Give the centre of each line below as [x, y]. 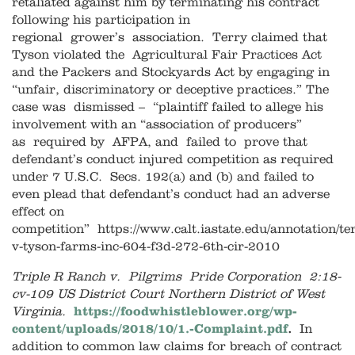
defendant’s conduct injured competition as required [173, 160]
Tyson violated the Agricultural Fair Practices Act [167, 55]
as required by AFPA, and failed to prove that [160, 142]
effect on [38, 212]
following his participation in [101, 20]
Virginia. [39, 312]
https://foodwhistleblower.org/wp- [185, 312]
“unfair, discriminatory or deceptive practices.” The [170, 90]
